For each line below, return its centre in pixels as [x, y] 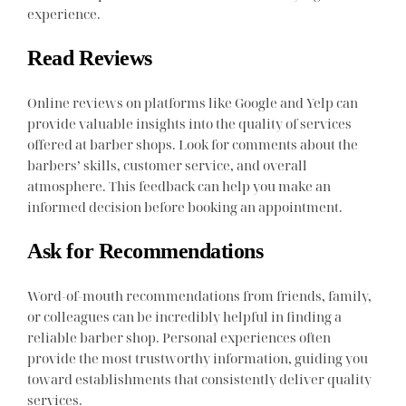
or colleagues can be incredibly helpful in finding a [185, 317]
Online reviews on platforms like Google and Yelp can [193, 103]
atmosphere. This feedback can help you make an [179, 186]
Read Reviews [90, 58]
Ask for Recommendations [145, 251]
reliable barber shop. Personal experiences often [179, 338]
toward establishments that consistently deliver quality [200, 379]
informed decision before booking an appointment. [185, 207]
